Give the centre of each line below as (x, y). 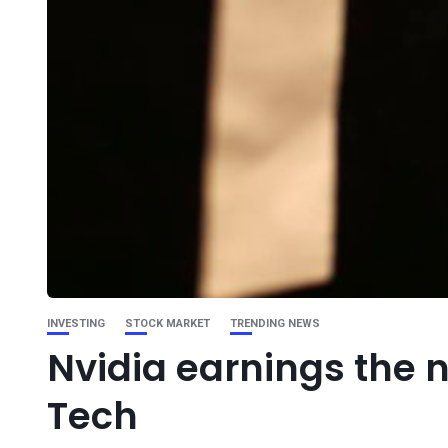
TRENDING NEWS (275, 323)
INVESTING (76, 323)
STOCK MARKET (167, 323)
